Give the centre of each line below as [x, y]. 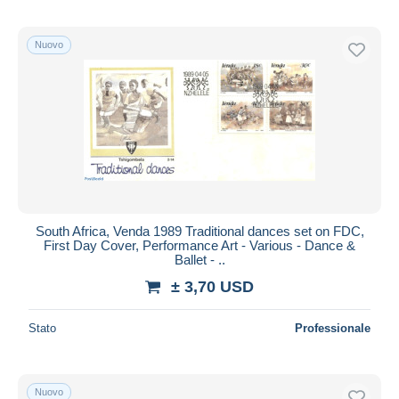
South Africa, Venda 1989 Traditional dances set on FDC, [199, 231]
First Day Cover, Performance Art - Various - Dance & [199, 245]
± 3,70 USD [212, 286]
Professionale [333, 328]
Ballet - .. [199, 259]
